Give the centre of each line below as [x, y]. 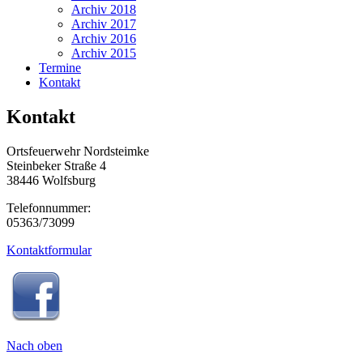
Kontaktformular [49, 250]
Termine [60, 67]
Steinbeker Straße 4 [56, 165]
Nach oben [34, 345]
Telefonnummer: [49, 207]
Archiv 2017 [104, 23]
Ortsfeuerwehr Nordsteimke [78, 151]
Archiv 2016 [104, 38]
